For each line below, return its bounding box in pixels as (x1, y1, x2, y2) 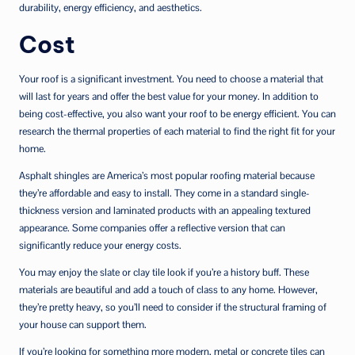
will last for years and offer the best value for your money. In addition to (19, 89, 319, 103)
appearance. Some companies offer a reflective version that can (19, 220, 285, 235)
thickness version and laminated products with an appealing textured (19, 203, 311, 217)
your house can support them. (19, 317, 147, 331)
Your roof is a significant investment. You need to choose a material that (19, 71, 323, 86)
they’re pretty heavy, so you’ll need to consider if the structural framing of (19, 300, 326, 314)
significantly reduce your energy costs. (19, 238, 181, 252)
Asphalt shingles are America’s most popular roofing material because (19, 168, 315, 182)
